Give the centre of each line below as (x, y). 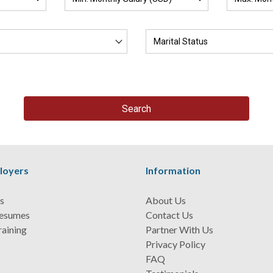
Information (173, 170)
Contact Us (169, 215)
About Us (166, 200)
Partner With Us (179, 229)
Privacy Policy (175, 244)
